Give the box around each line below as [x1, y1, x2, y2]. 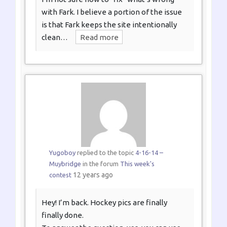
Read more [80, 32, 119, 42]
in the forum [81, 160, 120, 167]
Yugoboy [49, 148, 75, 156]
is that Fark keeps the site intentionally [42, 20, 177, 29]
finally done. [42, 210, 84, 219]
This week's [120, 160, 155, 167]
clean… [42, 32, 68, 42]
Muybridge [49, 160, 81, 167]
